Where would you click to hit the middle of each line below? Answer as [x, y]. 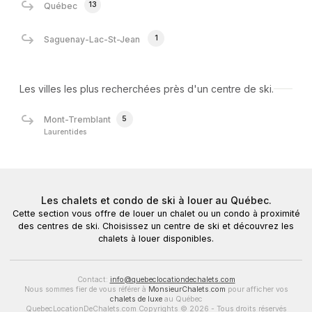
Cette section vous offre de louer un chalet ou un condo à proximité [156, 213]
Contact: [93, 279]
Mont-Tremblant [77, 120]
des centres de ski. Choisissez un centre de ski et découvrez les [156, 226]
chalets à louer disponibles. [156, 238]
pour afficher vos [257, 289]
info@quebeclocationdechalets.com [172, 279]
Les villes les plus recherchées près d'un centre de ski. [147, 88]
